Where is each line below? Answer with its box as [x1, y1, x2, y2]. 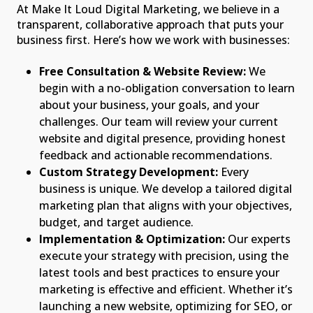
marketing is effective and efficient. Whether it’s [39, 281, 293, 297]
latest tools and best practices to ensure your [39, 264, 279, 280]
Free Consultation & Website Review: [39, 63, 249, 79]
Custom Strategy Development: [39, 163, 221, 180]
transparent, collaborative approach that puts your [17, 16, 284, 32]
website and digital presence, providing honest [39, 130, 286, 146]
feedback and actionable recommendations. [39, 147, 272, 163]
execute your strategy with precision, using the [39, 247, 289, 263]
